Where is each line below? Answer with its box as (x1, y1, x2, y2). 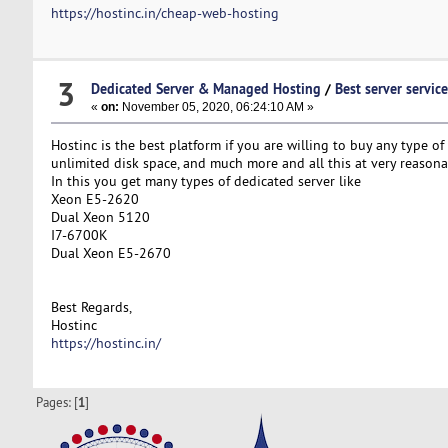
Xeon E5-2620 (50, 189, 139, 208)
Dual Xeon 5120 (50, 207, 150, 226)
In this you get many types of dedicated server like (50, 171, 361, 190)
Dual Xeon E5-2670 (50, 243, 171, 262)
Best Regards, (50, 297, 132, 316)
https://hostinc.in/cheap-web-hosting (50, 4, 279, 23)
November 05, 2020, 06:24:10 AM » (118, 99, 314, 114)
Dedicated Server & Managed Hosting (90, 78, 321, 98)
